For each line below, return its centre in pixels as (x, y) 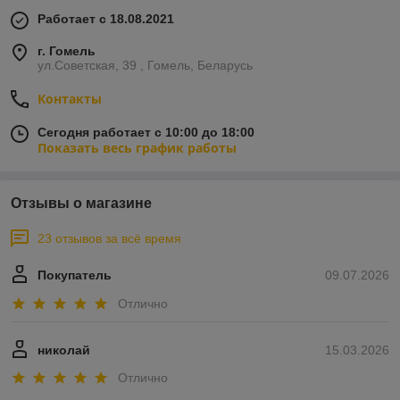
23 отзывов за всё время (109, 239)
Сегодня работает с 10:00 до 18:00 (146, 133)
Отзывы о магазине (81, 204)
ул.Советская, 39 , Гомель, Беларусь (145, 66)
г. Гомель (67, 51)
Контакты (70, 99)
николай (64, 350)
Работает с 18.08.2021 (106, 19)
